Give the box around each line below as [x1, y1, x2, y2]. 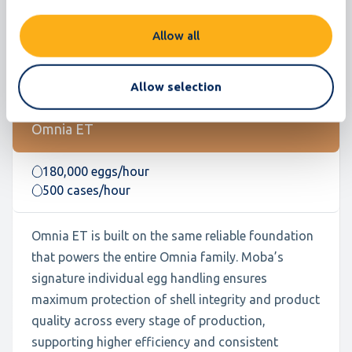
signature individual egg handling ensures [31, 271, 267, 285]
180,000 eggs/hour [42, 164, 149, 178]
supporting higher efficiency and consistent [31, 335, 278, 349]
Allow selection [130, 79, 222, 93]
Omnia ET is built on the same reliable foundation [31, 229, 313, 243]
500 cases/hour [42, 183, 130, 197]
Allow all [152, 28, 200, 42]
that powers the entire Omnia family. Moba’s [31, 250, 284, 264]
